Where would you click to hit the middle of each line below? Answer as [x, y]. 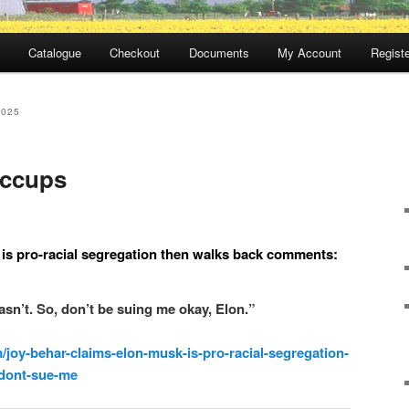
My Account [310, 53]
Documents [219, 53]
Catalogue [54, 53]
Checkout [135, 53]
